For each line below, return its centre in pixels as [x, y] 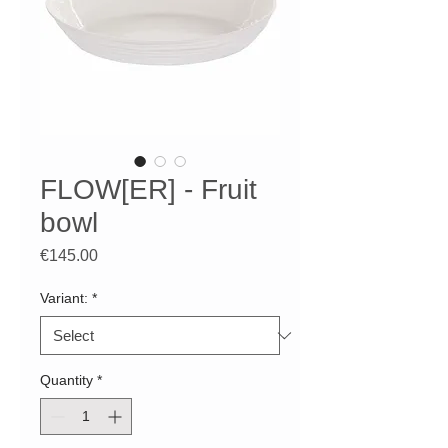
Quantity [66, 380]
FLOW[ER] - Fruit [148, 190]
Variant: [64, 298]
